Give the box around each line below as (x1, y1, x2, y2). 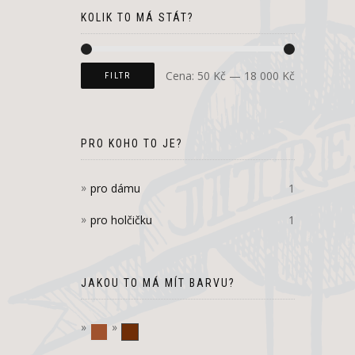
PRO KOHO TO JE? (81, 137, 183, 151)
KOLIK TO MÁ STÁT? (81, 11, 194, 25)
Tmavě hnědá (138, 325, 208, 341)
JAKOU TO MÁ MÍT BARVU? (81, 277, 235, 290)
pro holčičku (90, 212, 152, 228)
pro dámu (90, 181, 140, 197)
